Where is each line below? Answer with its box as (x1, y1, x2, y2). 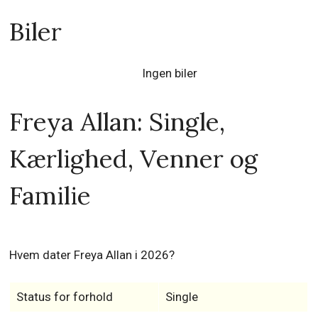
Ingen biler (141, 66, 197, 81)
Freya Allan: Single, (9, 106, 226, 138)
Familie (9, 180, 92, 212)
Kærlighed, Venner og (9, 143, 258, 175)
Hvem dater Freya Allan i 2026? (9, 248, 175, 263)
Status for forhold (16, 290, 113, 305)
